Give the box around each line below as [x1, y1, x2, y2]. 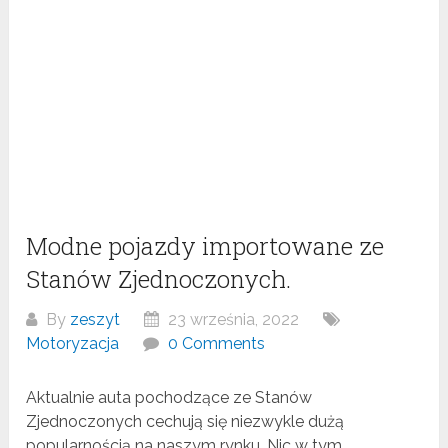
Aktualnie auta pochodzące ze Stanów [26, 388, 313, 408]
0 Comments [168, 334, 266, 354]
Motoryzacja [26, 334, 120, 354]
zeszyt [70, 310, 121, 330]
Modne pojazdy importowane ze [26, 230, 385, 263]
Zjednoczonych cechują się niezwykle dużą [26, 412, 345, 432]
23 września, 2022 [164, 310, 300, 330]
